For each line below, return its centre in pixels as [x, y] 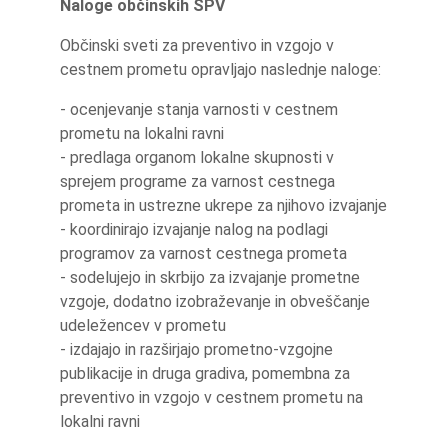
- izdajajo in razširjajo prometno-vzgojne [196, 349]
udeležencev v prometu [143, 325]
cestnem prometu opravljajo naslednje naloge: [220, 69]
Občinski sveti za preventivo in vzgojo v [197, 45]
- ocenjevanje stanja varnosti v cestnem [199, 109]
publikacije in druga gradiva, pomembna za [205, 373]
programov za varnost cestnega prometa [203, 253]
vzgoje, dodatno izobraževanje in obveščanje [215, 301]
